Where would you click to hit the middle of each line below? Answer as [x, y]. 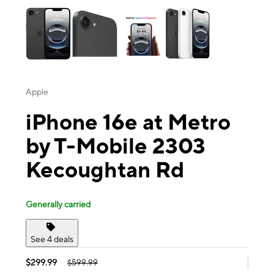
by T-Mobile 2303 [116, 146]
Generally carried [58, 204]
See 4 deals [52, 239]
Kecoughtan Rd [105, 170]
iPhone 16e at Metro [128, 122]
